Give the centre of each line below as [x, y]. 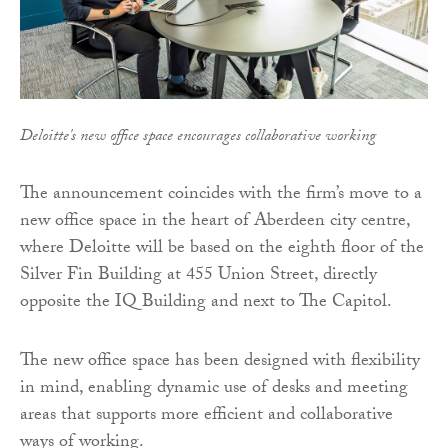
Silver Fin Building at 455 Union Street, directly [198, 277]
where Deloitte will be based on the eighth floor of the [222, 250]
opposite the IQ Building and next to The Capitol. [206, 304]
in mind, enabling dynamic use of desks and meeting [214, 390]
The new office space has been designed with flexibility [220, 363]
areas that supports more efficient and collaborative [206, 417]
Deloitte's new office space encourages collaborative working [198, 138]
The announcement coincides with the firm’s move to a [221, 196]
